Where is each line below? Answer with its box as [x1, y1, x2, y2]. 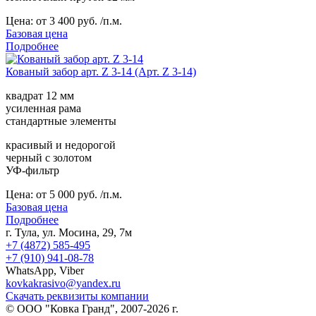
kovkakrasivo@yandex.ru [6, 276, 121, 289]
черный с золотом [6, 151, 92, 164]
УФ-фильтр [6, 164, 59, 176]
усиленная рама [6, 102, 81, 114]
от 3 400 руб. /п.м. [36, 14, 122, 27]
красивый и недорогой [6, 138, 116, 151]
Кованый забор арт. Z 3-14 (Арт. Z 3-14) [6, 65, 196, 78]
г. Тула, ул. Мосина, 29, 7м [6, 226, 132, 238]
